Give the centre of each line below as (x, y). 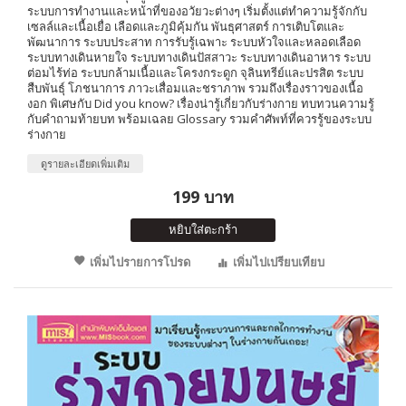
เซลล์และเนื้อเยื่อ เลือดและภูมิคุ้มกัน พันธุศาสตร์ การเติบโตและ (186, 26)
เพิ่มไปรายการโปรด (140, 261)
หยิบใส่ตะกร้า (203, 229)
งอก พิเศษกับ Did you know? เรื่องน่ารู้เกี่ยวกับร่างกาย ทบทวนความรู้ (201, 103)
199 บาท (203, 196)
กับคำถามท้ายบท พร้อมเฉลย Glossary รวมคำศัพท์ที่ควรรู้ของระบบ (199, 118)
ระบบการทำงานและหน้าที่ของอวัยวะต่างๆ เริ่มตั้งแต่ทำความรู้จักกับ (197, 10)
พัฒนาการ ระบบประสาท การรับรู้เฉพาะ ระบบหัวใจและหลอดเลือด (194, 41)
